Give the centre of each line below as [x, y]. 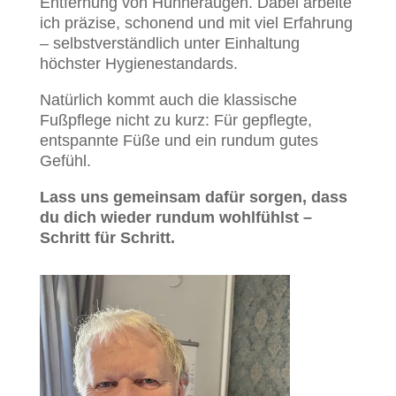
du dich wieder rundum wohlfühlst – [175, 217]
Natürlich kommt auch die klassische [168, 100]
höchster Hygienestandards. [138, 64]
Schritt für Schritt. [107, 238]
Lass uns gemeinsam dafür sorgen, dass [193, 197]
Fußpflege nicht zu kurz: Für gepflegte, [175, 120]
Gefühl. [65, 161]
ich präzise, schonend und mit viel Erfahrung [196, 23]
